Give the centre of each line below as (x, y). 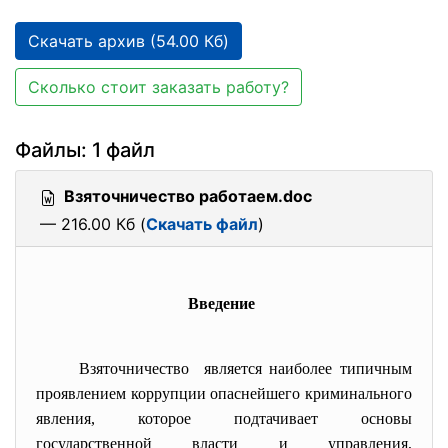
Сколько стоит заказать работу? (158, 87)
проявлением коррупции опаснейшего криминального (224, 393)
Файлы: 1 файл (85, 150)
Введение (221, 303)
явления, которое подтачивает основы (224, 418)
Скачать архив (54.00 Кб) (128, 41)
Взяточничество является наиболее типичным (245, 368)
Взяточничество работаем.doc (188, 196)
